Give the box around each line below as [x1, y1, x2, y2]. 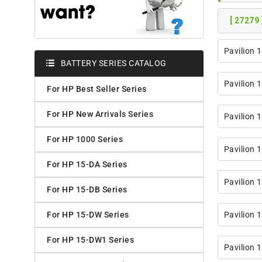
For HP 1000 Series [47, 135, 123, 144]
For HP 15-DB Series [47, 185, 127, 195]
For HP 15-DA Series [47, 160, 127, 170]
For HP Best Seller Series [47, 84, 147, 94]
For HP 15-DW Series [47, 210, 129, 220]
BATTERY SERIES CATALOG [60, 58, 167, 68]
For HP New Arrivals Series [47, 109, 153, 119]
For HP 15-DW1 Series [47, 235, 134, 245]
